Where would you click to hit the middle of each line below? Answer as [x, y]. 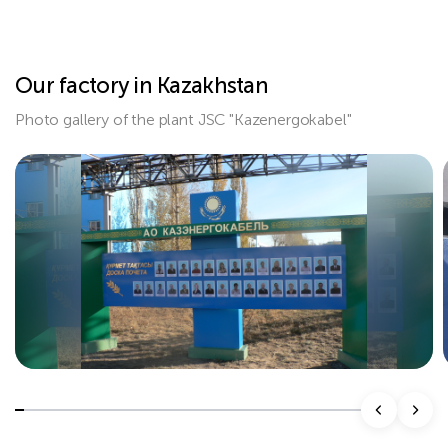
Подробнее [63, 381]
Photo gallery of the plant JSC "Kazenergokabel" [183, 119]
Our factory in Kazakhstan [141, 85]
